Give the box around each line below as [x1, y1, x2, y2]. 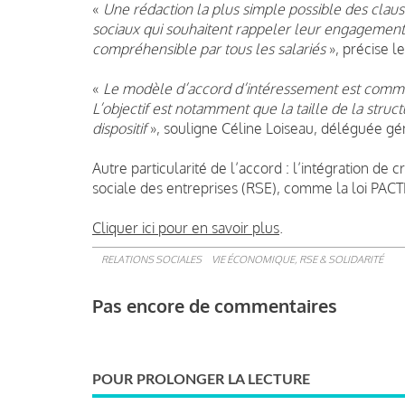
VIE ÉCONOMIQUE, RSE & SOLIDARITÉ [212, 252, 383, 266]
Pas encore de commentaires [92, 293, 337, 317]
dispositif [92, 118, 146, 137]
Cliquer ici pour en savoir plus [92, 218, 279, 237]
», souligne [146, 118, 221, 137]
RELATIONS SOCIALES [101, 252, 202, 266]
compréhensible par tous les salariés [92, 39, 325, 58]
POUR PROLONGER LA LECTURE [92, 372, 310, 387]
